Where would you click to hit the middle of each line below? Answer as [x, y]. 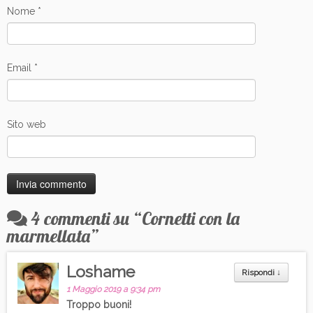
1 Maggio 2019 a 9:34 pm [114, 289]
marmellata [49, 235]
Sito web [27, 124]
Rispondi [259, 272]
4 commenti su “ [86, 218]
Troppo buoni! [99, 304]
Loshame [101, 271]
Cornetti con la [191, 218]
